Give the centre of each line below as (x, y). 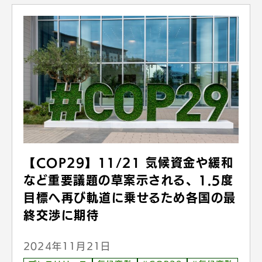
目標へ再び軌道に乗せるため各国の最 (130, 197)
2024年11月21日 (67, 246)
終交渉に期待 (61, 215)
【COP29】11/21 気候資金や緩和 (128, 162)
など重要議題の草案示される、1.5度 (128, 180)
